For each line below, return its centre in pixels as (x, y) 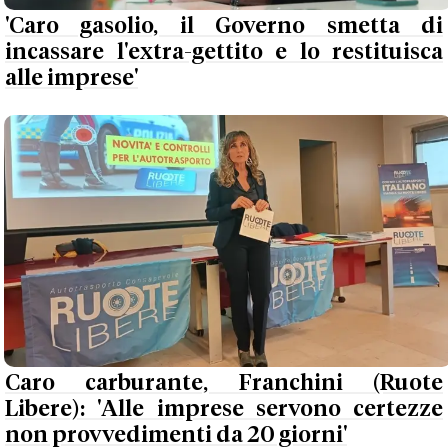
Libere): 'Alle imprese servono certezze (224, 409)
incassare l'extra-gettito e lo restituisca (224, 53)
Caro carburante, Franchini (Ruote (224, 383)
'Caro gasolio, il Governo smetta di (224, 27)
